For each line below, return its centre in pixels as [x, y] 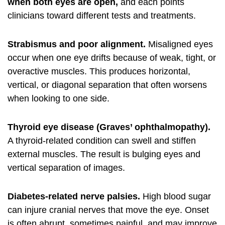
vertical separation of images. [66, 168]
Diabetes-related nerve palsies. [74, 196]
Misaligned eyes [179, 44]
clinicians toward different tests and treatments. [102, 16]
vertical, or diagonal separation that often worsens [107, 85]
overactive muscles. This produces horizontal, [99, 71]
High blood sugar [176, 196]
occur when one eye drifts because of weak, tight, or [112, 58]
